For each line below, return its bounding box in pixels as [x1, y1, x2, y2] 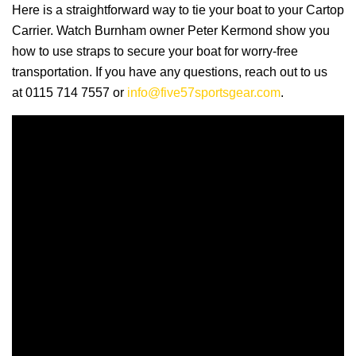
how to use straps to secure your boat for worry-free [12, 44, 298, 58]
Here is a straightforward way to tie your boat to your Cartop [12, 3, 344, 17]
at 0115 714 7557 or [12, 86, 127, 99]
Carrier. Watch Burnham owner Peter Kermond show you [12, 24, 330, 37]
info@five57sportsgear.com [127, 86, 281, 99]
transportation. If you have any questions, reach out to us [12, 65, 327, 79]
